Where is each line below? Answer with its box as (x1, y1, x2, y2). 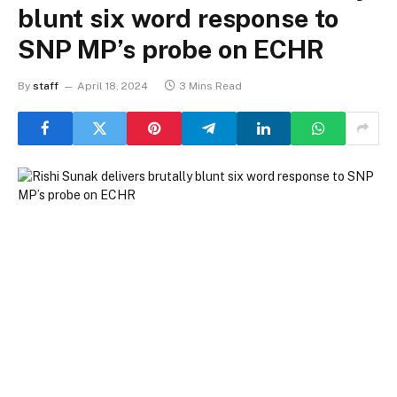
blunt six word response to (18, 2, 339, 34)
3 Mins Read (179, 79, 242, 92)
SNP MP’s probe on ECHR (18, 33, 324, 65)
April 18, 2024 (77, 79, 148, 92)
